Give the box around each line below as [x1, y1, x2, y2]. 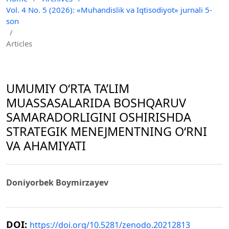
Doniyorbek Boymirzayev [6, 177, 108, 189]
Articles [6, 38, 32, 49]
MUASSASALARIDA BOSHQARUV [6, 94, 186, 111]
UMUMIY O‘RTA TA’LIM [6, 80, 129, 97]
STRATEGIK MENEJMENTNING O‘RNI [6, 123, 207, 140]
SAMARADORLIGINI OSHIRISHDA [6, 108, 191, 125]
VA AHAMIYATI [6, 137, 86, 154]
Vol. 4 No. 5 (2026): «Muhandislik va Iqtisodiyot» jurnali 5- [6, 4, 212, 15]
